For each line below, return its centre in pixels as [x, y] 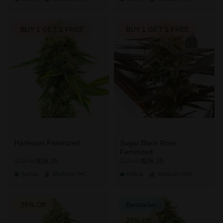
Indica [134, 174]
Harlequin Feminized [47, 143]
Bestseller [141, 204]
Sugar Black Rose [148, 143]
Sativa [29, 174]
